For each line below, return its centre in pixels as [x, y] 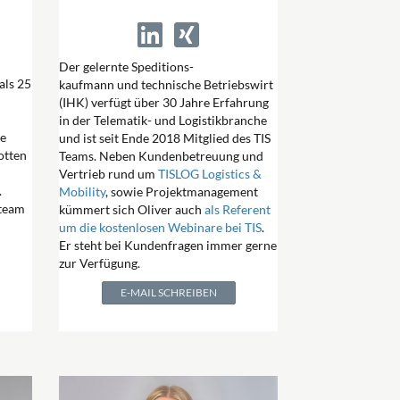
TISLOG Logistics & [210, 173]
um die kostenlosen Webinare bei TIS [160, 227]
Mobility [82, 191]
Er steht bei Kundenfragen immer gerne [168, 245]
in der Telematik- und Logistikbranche [163, 120]
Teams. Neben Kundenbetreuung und [161, 155]
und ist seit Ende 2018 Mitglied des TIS [165, 137]
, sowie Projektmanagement [182, 191]
